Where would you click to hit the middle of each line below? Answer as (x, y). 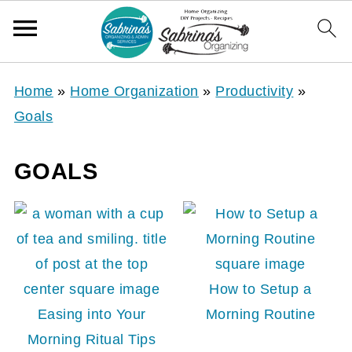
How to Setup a (260, 289)
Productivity (255, 91)
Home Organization (134, 91)
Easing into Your (92, 314)
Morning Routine (260, 314)
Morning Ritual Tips (92, 339)
